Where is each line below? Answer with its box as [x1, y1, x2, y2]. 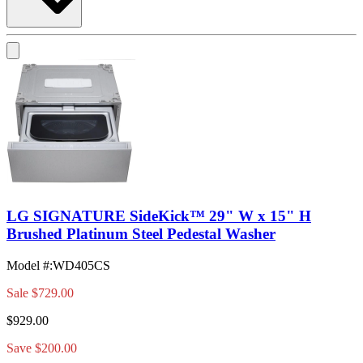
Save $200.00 [6, 340, 77, 355]
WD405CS [53, 258, 110, 272]
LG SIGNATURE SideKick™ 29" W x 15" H [6, 207, 311, 225]
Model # [6, 258, 49, 272]
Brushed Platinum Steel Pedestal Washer [6, 225, 275, 243]
